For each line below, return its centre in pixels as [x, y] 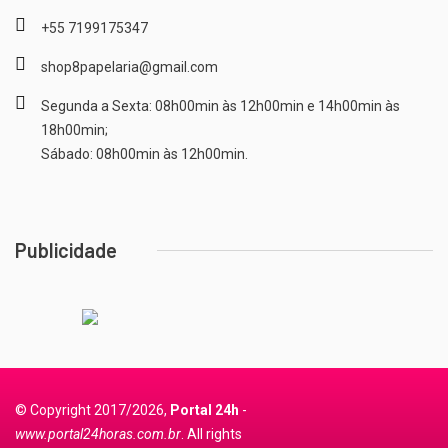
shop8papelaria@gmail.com [129, 67]
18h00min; [74, 130]
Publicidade [66, 250]
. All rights [211, 434]
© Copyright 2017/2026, [92, 410]
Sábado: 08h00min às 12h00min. [144, 154]
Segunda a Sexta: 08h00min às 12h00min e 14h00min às [220, 106]
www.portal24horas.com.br [98, 434]
